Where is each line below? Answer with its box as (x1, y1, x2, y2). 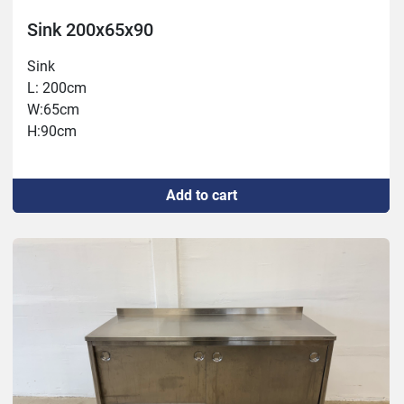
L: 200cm (27, 79, 87, 97)
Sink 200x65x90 (27, 19, 153, 41)
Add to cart (165, 187, 237, 205)
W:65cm (27, 101, 79, 119)
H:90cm (27, 123, 77, 141)
